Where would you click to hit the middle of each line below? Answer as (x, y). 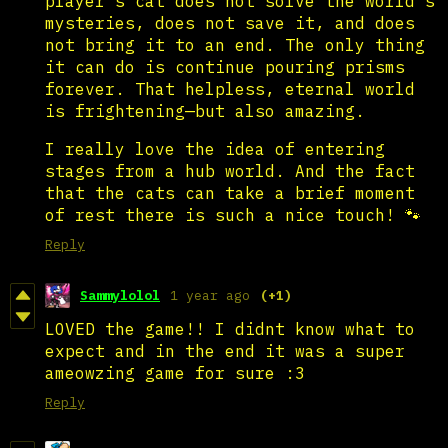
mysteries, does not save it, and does (230, 22)
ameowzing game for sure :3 (175, 372)
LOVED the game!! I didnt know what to (230, 328)
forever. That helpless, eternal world (230, 88)
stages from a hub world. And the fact (230, 170)
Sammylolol (120, 295)
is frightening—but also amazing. (205, 110)
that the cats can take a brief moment (230, 192)
